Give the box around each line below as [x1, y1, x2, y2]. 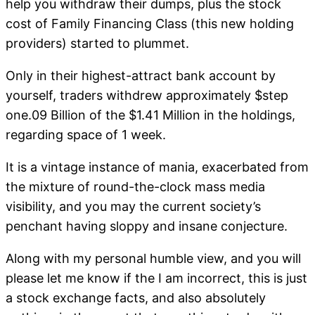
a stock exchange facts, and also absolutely [6, 290, 266, 306]
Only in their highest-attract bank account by [6, 68, 276, 84]
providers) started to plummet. [6, 36, 189, 51]
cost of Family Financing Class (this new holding [6, 16, 294, 32]
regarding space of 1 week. [6, 127, 166, 143]
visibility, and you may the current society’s [6, 199, 261, 214]
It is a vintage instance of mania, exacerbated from [6, 160, 309, 175]
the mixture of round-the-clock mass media [6, 179, 265, 195]
